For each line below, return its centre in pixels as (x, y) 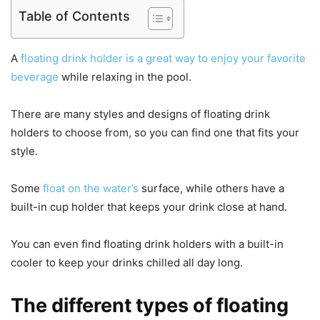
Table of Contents (74, 16)
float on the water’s (91, 189)
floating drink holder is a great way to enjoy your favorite (163, 59)
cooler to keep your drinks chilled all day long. (127, 263)
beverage (35, 77)
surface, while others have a (211, 189)
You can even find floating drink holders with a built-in (147, 244)
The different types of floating (150, 306)
